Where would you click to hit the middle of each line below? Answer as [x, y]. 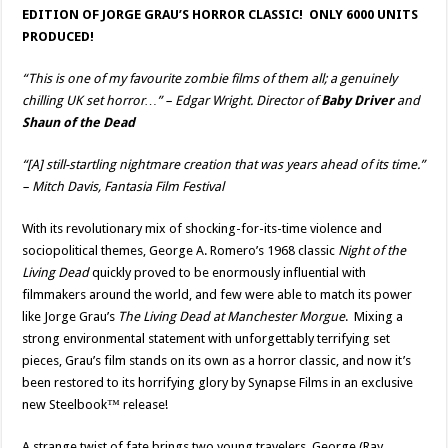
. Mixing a [374, 316]
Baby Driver [358, 100]
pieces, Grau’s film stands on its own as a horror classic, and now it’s [217, 360]
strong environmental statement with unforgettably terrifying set [206, 338]
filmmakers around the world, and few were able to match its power [217, 294]
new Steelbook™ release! [95, 404]
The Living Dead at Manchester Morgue [232, 316]
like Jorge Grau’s [70, 316]
